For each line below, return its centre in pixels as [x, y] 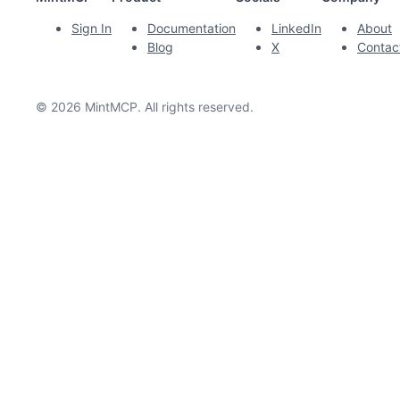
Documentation [192, 29]
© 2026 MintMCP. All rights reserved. [145, 107]
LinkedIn [296, 29]
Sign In [92, 29]
